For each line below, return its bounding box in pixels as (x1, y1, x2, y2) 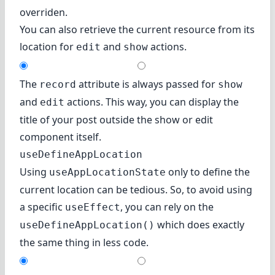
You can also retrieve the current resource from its (20, 22, 255, 36)
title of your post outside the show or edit (20, 112, 213, 126)
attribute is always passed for (76, 77, 218, 91)
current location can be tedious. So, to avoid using (20, 182, 252, 196)
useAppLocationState (49, 166, 166, 178)
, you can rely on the (120, 199, 214, 214)
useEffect (65, 201, 120, 213)
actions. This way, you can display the (64, 95, 239, 109)
